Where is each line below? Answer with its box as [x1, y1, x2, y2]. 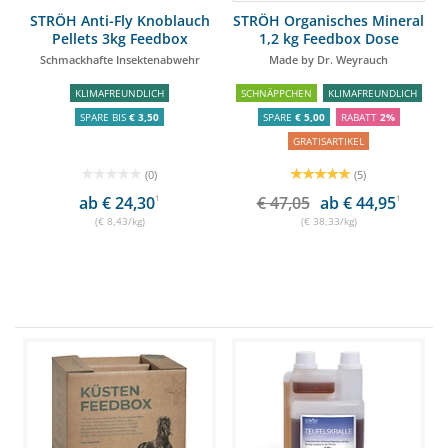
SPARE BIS [80, 110, 129, 124]
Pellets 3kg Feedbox [51, 29, 188, 48]
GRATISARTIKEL [293, 134, 364, 148]
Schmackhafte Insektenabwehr [39, 52, 200, 67]
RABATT [340, 110, 380, 124]
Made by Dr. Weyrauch [269, 52, 388, 67]
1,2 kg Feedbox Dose [258, 29, 399, 48]
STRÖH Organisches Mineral [233, 11, 424, 30]
